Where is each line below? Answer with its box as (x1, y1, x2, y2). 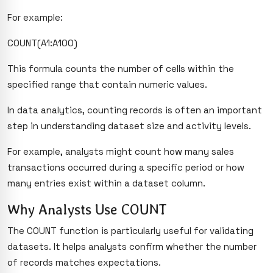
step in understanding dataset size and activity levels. (7, 119, 251, 132)
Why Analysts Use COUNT (7, 200, 167, 218)
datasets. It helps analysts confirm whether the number (7, 240, 257, 252)
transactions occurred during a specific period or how (7, 161, 244, 173)
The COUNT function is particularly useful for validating (7, 224, 253, 236)
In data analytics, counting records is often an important (7, 104, 262, 116)
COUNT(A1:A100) (7, 37, 77, 49)
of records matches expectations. (7, 256, 161, 268)
